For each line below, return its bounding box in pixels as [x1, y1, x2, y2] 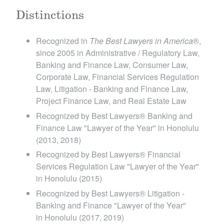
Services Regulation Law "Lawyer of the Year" [36, 160, 199, 172]
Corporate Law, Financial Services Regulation [36, 71, 199, 83]
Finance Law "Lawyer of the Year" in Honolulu [36, 121, 199, 133]
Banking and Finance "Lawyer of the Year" [36, 199, 186, 211]
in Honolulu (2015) [36, 172, 102, 184]
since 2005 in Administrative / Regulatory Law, [36, 47, 199, 59]
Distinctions [16, 8, 84, 24]
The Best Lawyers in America [89, 35, 193, 47]
